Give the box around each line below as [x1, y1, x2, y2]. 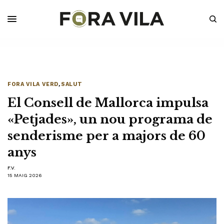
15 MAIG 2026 [7, 172, 42, 178]
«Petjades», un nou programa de [7, 112, 212, 127]
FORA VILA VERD [7, 81, 58, 88]
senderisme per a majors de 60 [7, 128, 205, 143]
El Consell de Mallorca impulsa [7, 95, 208, 110]
